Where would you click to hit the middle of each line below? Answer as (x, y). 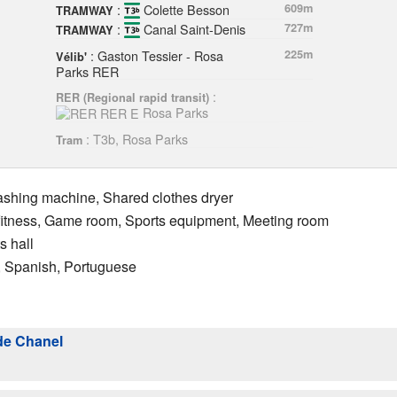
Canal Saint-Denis (192, 28)
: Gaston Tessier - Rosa (155, 55)
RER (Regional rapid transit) (132, 97)
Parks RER (87, 71)
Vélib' (71, 56)
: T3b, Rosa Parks (135, 138)
